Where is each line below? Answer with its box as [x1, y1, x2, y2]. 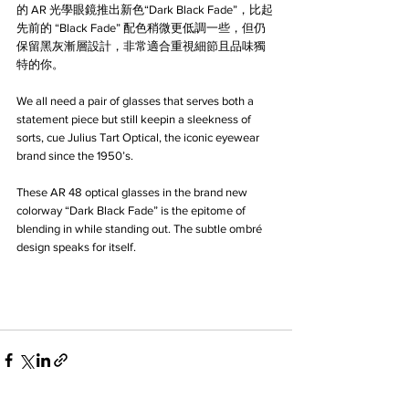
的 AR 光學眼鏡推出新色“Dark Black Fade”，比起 [16, 2, 273, 16]
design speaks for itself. [16, 239, 136, 254]
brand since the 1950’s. [16, 148, 136, 163]
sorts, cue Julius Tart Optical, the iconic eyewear [16, 130, 262, 144]
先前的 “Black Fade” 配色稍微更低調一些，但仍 [16, 20, 266, 35]
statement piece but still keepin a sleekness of [16, 111, 254, 126]
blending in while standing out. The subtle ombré [16, 221, 265, 236]
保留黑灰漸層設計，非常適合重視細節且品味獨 [16, 38, 266, 53]
